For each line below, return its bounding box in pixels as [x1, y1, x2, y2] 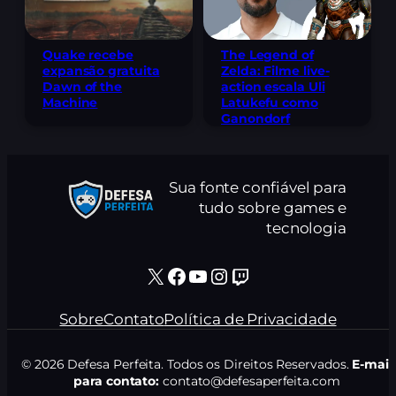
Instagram [208, 262, 230, 288]
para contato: [73, 373, 160, 388]
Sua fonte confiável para [169, 177, 346, 196]
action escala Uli [221, 78, 325, 95]
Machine [42, 94, 98, 110]
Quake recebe [42, 46, 133, 63]
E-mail [352, 356, 392, 371]
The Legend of [221, 46, 314, 63]
